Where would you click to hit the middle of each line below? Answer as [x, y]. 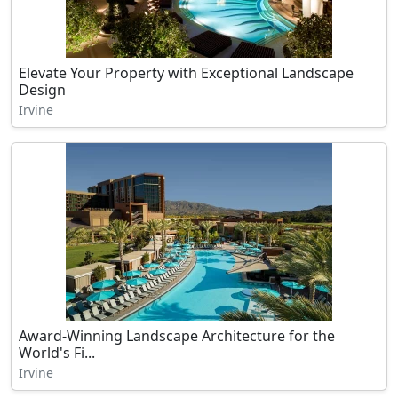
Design [42, 90]
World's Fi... [57, 353]
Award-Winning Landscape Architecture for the [177, 336]
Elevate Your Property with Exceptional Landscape [186, 73]
